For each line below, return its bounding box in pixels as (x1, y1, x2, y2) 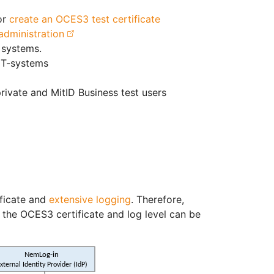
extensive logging (49, 193, 131, 206)
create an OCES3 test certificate (9, 13, 160, 26)
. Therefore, (131, 193, 184, 206)
